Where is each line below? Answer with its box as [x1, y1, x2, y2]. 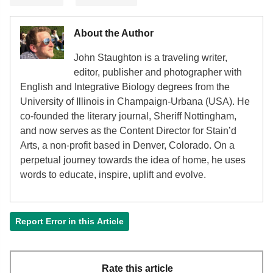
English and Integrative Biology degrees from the [20, 81, 230, 92]
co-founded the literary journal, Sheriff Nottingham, [20, 110, 236, 121]
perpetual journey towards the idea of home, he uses [20, 154, 246, 165]
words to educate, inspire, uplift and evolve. [20, 169, 206, 180]
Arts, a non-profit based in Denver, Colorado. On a [20, 140, 235, 151]
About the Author [74, 27, 154, 38]
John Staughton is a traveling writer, [74, 52, 227, 63]
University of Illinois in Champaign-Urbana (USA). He [20, 96, 250, 107]
